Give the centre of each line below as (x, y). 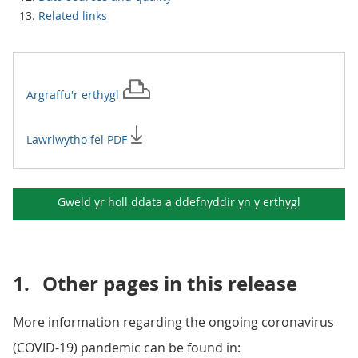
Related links (73, 16)
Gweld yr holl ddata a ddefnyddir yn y (160, 202)
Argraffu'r (54, 95)
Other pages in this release (170, 284)
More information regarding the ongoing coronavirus (173, 322)
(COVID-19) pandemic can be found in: (127, 348)
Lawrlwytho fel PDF (78, 139)
